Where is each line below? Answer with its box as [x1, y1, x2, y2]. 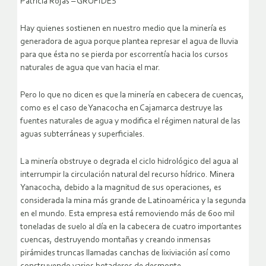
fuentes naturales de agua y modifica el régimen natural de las [20, 117, 240, 126]
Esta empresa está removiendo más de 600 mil [69, 210, 235, 219]
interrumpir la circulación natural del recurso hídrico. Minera [20, 170, 235, 180]
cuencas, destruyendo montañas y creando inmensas [20, 236, 211, 245]
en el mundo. [20, 210, 69, 219]
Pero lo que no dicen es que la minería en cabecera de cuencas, [20, 91, 244, 100]
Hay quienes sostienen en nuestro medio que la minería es [20, 24, 226, 34]
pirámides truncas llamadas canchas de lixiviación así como [20, 249, 230, 258]
